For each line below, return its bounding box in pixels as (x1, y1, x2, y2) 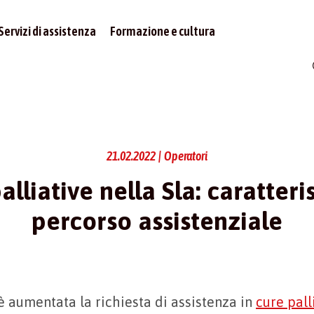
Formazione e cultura (110, 24, 216, 39)
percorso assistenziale (32, 206, 282, 235)
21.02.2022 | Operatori (107, 149, 207, 163)
